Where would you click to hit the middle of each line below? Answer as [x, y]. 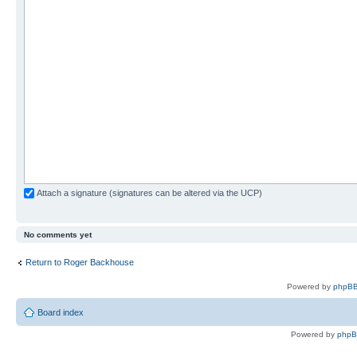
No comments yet [58, 235]
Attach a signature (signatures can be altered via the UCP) [148, 192]
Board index [61, 313]
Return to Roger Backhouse [80, 262]
